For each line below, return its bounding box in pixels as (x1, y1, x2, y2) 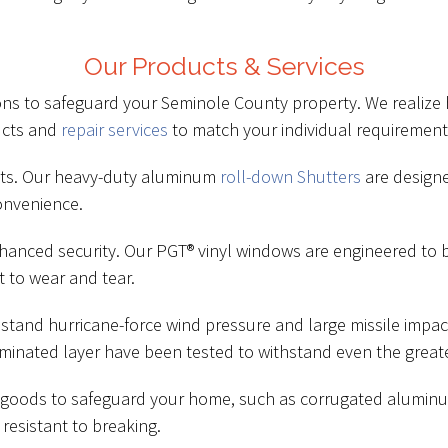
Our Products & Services (83, 51, 365, 81)
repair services (61, 118, 168, 141)
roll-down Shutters (220, 165, 361, 188)
